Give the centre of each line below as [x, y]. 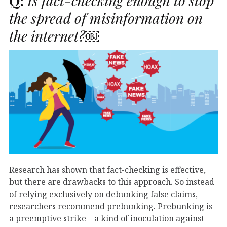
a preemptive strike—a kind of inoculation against [107, 218]
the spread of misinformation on [106, 18]
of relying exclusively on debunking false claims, [103, 194]
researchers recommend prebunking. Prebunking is [111, 206]
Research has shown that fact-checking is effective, [107, 169]
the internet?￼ [54, 35]
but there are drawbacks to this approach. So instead [112, 182]
